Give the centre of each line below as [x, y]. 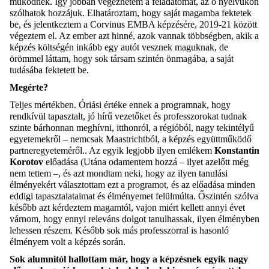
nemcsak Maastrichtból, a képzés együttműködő [160, 139]
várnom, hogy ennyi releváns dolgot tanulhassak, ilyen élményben [134, 219]
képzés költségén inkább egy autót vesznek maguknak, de [119, 47]
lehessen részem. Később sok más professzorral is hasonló [119, 230]
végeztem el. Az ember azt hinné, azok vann [93, 35]
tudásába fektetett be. [49, 70]
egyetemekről [35, 139]
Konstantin [237, 150]
